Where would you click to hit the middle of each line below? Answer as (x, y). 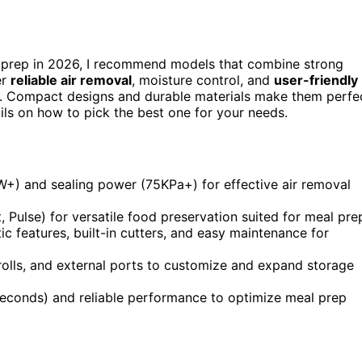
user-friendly (316, 80)
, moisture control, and (203, 80)
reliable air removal (71, 80)
